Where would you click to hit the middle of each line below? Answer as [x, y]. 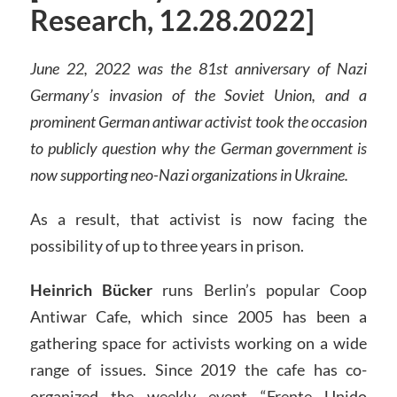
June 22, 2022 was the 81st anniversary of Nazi [198, 69]
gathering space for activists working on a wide [198, 343]
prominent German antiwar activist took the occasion [198, 122]
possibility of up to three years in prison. [167, 245]
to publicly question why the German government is [198, 148]
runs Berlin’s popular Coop [260, 289]
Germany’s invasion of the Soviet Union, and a [198, 95]
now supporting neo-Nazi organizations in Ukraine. [189, 175]
